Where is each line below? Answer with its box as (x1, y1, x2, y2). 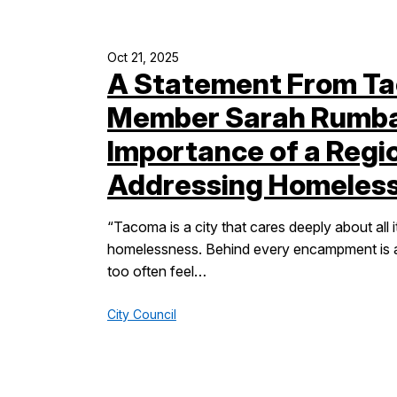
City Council (106, 307, 176, 322)
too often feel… (106, 262, 206, 280)
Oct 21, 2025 (106, 50, 179, 65)
